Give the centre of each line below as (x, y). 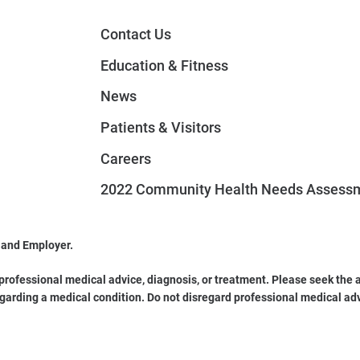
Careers (125, 159)
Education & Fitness (164, 65)
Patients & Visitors (160, 128)
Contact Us (135, 35)
